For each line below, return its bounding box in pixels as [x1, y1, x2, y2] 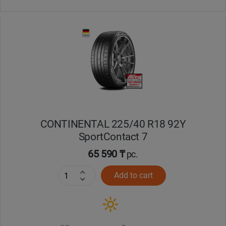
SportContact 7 [78, 130, 148, 143]
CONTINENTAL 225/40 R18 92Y [40, 118, 186, 131]
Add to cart [114, 171, 153, 181]
